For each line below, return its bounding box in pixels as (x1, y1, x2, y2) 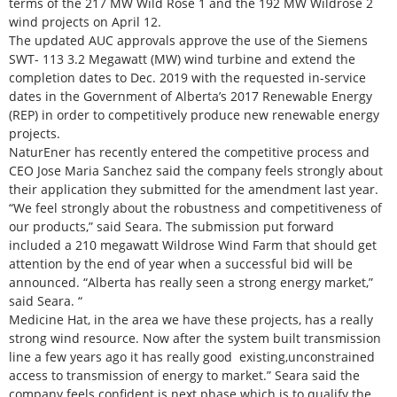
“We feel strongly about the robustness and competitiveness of (9, 198, 382, 216)
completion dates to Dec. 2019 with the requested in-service (9, 68, 366, 86)
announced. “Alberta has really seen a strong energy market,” (9, 273, 373, 291)
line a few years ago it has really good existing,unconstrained (9, 347, 375, 365)
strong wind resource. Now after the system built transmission (9, 329, 381, 346)
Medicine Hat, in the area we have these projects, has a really (9, 310, 373, 328)
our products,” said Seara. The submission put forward (9, 217, 334, 235)
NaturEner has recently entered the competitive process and (9, 143, 370, 160)
